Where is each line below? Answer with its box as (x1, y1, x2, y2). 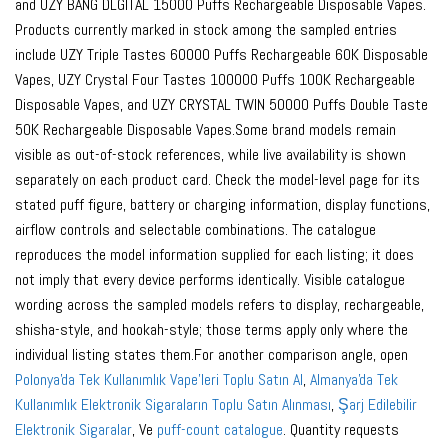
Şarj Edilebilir (338, 394, 417, 416)
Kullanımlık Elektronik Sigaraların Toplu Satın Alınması (15, 394, 331, 416)
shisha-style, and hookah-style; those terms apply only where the (15, 319, 408, 341)
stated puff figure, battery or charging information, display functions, (15, 194, 430, 216)
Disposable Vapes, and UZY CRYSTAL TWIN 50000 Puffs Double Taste (15, 94, 428, 116)
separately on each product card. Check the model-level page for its (15, 169, 420, 191)
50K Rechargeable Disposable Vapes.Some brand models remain (15, 119, 396, 141)
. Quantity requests (283, 419, 399, 441)
